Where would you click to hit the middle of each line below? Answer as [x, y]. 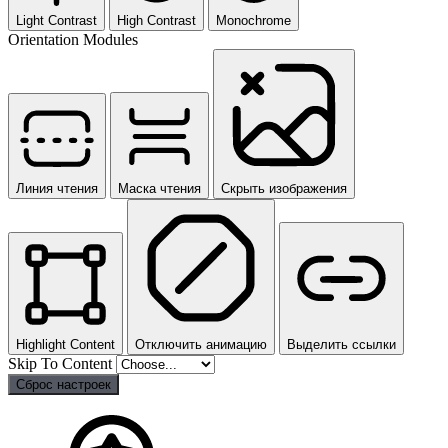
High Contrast [156, 20]
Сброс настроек [63, 384]
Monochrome [253, 20]
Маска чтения [159, 188]
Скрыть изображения [284, 188]
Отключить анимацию [201, 344]
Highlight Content [65, 344]
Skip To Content [62, 363]
